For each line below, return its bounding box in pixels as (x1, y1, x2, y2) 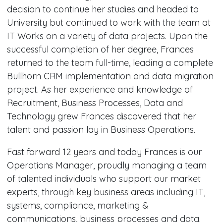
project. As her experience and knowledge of (6, 84, 193, 95)
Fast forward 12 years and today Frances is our (6, 146, 202, 158)
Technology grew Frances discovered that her (6, 111, 196, 122)
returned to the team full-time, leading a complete (6, 57, 213, 68)
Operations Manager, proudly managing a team (6, 160, 207, 171)
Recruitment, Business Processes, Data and (6, 97, 183, 109)
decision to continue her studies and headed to (6, 3, 199, 15)
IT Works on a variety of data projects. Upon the (6, 30, 208, 42)
